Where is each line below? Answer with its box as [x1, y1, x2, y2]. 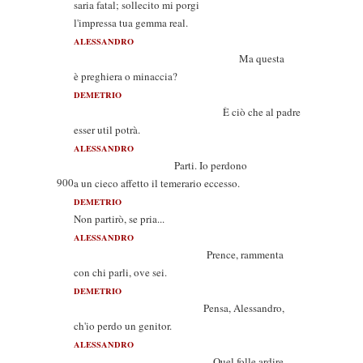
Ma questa [74, 51, 284, 66]
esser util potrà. [74, 122, 140, 137]
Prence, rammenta [74, 247, 284, 262]
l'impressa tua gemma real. [74, 15, 188, 30]
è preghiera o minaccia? [74, 69, 177, 83]
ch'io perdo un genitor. [74, 318, 172, 333]
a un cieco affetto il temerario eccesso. [74, 176, 240, 190]
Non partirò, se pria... [74, 211, 164, 226]
